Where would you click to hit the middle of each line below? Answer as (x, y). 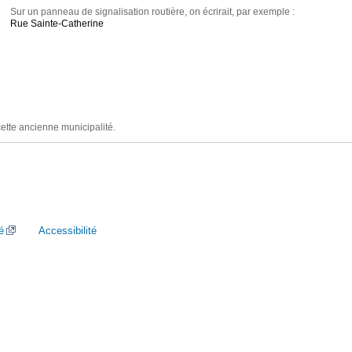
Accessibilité (68, 231)
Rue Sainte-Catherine (57, 24)
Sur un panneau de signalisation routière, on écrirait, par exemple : (153, 12)
